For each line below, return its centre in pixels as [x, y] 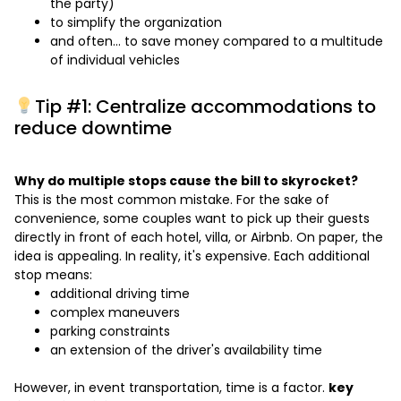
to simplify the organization [136, 23]
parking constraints [110, 332]
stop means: [53, 275]
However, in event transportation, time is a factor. [171, 388]
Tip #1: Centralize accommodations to [205, 107]
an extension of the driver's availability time [186, 350]
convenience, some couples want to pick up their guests [192, 219]
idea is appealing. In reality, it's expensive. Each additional [192, 256]
